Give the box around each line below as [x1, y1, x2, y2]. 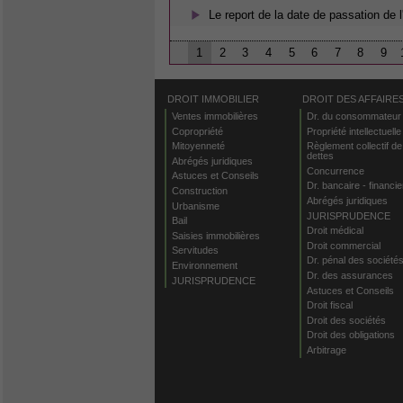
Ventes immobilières [171, 111, 258, 122]
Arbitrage [306, 345, 346, 355]
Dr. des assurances [306, 270, 393, 282]
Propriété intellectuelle [306, 125, 401, 137]
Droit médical [306, 225, 363, 237]
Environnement [171, 260, 237, 272]
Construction [171, 185, 228, 197]
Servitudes [171, 245, 219, 256]
